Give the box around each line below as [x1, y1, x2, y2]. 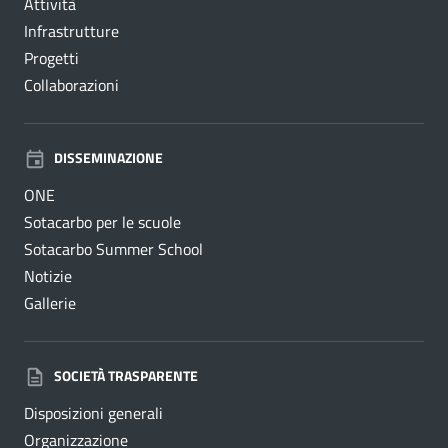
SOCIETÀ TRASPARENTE [54, 364, 198, 386]
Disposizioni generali [24, 401, 163, 426]
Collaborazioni [24, 73, 119, 98]
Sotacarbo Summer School [24, 237, 203, 262]
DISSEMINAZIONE [54, 146, 163, 168]
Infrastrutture [24, 19, 119, 44]
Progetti [24, 46, 79, 71]
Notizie [24, 264, 72, 289]
